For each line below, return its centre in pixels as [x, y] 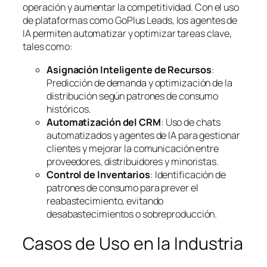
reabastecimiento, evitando [105, 201]
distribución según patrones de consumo [133, 96]
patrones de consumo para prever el [122, 187]
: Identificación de [188, 174]
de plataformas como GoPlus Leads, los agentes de [130, 21]
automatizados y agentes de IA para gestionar [143, 135]
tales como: [48, 47]
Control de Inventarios [98, 174]
